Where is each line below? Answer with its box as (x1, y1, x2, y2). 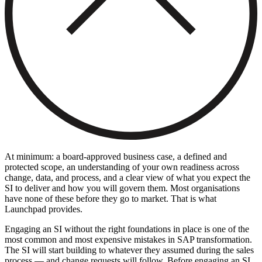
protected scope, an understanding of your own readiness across (5, 162, 239, 173)
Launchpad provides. (5, 204, 82, 215)
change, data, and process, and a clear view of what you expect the (5, 173, 250, 183)
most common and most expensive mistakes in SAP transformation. (5, 235, 252, 245)
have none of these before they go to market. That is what (5, 194, 216, 204)
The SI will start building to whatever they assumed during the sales (5, 245, 254, 256)
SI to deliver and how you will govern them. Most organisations (5, 183, 240, 194)
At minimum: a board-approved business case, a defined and (5, 151, 227, 162)
